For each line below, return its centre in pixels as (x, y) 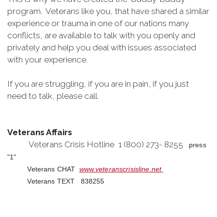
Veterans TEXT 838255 (56, 181)
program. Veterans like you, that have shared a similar (108, 11)
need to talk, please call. (53, 96)
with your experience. (47, 60)
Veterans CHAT (43, 169)
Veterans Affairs (40, 132)
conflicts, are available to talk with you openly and (101, 35)
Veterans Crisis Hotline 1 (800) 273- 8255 (98, 144)
